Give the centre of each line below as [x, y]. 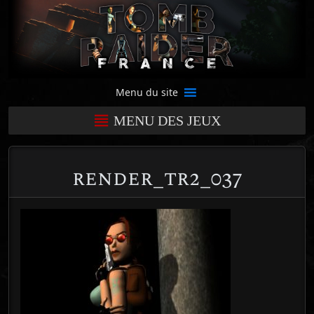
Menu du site [147, 93]
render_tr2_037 [157, 178]
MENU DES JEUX [167, 120]
